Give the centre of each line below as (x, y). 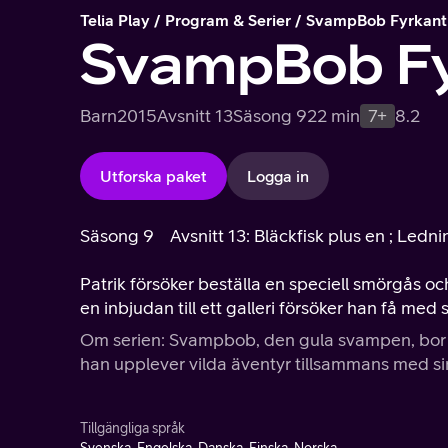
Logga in (278, 176)
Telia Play (115, 20)
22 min (333, 115)
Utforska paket (153, 176)
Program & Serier (228, 20)
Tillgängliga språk (132, 428)
